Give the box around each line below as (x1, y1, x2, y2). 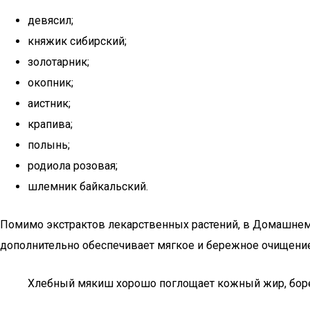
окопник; (28, 76, 73, 89)
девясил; (28, 14, 73, 27)
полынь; (28, 138, 70, 152)
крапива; (28, 118, 73, 131)
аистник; (28, 97, 71, 110)
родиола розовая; (28, 159, 118, 172)
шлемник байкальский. (28, 180, 148, 193)
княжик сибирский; (28, 35, 127, 48)
